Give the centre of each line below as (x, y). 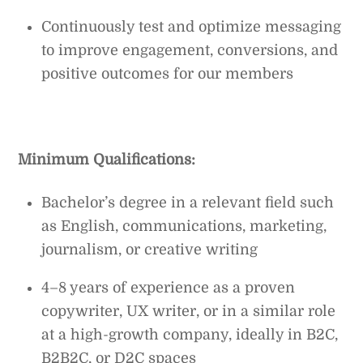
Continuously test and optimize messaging (192, 26)
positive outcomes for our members (168, 73)
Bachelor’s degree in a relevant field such (188, 202)
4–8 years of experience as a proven (169, 287)
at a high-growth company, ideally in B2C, (190, 334)
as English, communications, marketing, (184, 226)
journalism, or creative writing (150, 249)
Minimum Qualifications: (107, 160)
